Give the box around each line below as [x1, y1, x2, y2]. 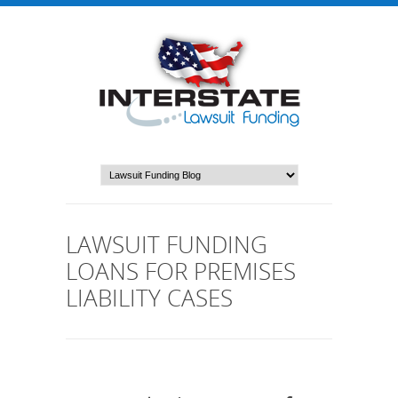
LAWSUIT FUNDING [66, 228, 267, 260]
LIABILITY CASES [66, 282, 233, 314]
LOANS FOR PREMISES [66, 255, 296, 287]
